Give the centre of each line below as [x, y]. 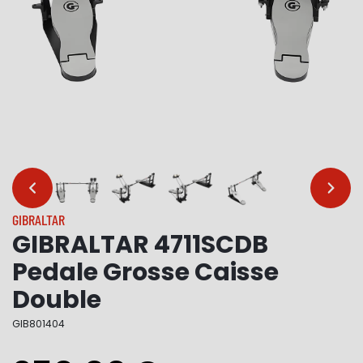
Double [57, 300]
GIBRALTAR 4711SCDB [140, 245]
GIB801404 [38, 324]
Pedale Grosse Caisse [145, 272]
